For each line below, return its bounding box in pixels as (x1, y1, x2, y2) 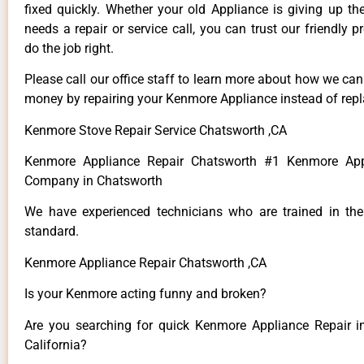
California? (24, 336, 87, 353)
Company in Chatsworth (24, 173, 162, 189)
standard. (24, 223, 79, 240)
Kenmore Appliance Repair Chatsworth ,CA (24, 254, 266, 271)
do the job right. (24, 40, 114, 56)
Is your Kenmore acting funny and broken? (24, 286, 266, 302)
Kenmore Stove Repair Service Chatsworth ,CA (24, 122, 287, 138)
